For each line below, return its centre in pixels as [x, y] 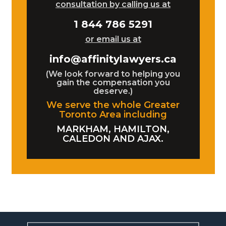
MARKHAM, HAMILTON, [113, 129]
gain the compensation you [113, 82]
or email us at [113, 39]
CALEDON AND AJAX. [113, 139]
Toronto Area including [113, 115]
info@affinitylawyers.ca [113, 59]
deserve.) [113, 91]
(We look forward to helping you [113, 74]
